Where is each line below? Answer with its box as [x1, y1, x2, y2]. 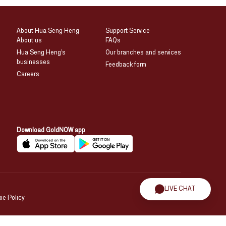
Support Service [105, 27, 150, 34]
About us [17, 37, 42, 44]
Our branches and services [105, 49, 182, 56]
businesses [17, 59, 50, 66]
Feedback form [105, 61, 147, 68]
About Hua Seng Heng [17, 27, 80, 34]
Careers [17, 71, 40, 78]
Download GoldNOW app [17, 127, 86, 134]
